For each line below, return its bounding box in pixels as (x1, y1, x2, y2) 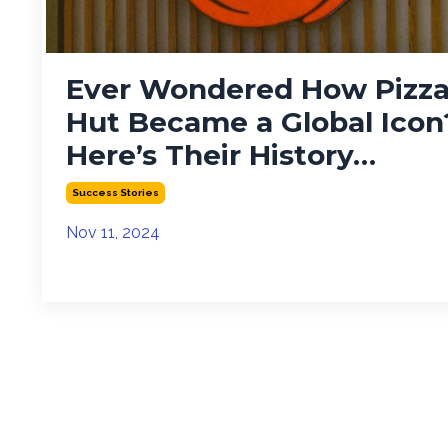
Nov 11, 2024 (66, 222, 160, 242)
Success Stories (72, 186, 159, 198)
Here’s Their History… (66, 137, 376, 172)
